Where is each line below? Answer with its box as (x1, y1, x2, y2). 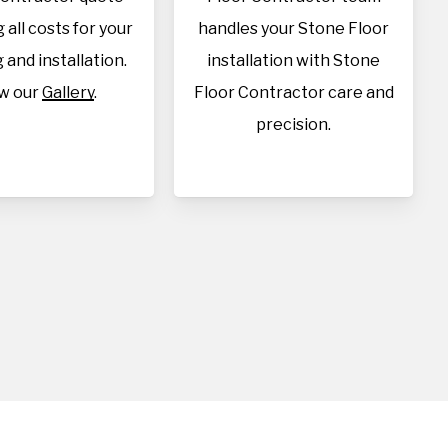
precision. (256, 115, 332, 134)
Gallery (42, 83, 95, 102)
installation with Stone (207, 51, 381, 70)
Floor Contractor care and (193, 83, 394, 102)
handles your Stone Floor (198, 19, 390, 38)
